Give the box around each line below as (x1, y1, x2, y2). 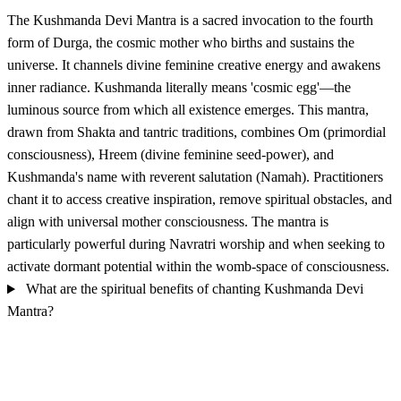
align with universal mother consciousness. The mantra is (7, 214, 328, 230)
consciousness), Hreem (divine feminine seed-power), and (7, 147, 334, 163)
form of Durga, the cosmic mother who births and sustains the (7, 35, 354, 51)
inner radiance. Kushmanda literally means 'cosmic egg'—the (7, 80, 351, 96)
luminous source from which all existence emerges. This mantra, (7, 102, 369, 118)
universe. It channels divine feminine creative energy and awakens (7, 57, 380, 73)
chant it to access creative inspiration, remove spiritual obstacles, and (7, 192, 392, 208)
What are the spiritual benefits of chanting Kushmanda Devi (25, 281, 363, 297)
